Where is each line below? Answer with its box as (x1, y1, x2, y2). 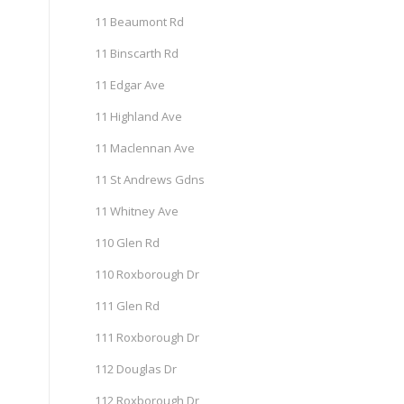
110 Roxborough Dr (95, 266, 200, 282)
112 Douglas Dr (95, 361, 178, 377)
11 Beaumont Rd (95, 14, 185, 30)
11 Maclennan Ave (95, 140, 196, 156)
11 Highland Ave (95, 108, 183, 124)
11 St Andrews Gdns (95, 171, 206, 188)
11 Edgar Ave (95, 77, 166, 93)
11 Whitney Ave (95, 203, 179, 219)
